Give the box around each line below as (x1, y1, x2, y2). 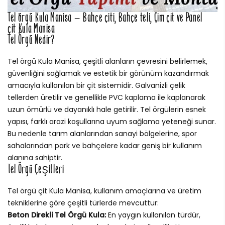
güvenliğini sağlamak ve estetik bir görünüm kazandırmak (8, 68, 209, 78)
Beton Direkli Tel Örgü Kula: (8, 209, 106, 220)
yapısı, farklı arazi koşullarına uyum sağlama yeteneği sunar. (8, 116, 216, 127)
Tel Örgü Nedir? (8, 31, 55, 47)
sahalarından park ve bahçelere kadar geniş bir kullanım (8, 140, 202, 151)
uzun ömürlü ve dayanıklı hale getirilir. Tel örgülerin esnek (8, 104, 206, 115)
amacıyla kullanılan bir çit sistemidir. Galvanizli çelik (8, 80, 185, 90)
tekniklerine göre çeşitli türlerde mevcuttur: (8, 197, 159, 208)
